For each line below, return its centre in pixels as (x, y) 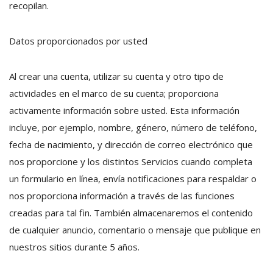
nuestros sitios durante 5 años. (74, 247)
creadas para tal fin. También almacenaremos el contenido (131, 213)
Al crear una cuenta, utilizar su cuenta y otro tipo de (116, 76)
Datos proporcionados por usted (78, 41)
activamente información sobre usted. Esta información (124, 110)
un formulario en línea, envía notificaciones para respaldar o (133, 179)
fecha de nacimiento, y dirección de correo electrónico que (131, 144)
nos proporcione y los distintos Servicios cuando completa (131, 161)
